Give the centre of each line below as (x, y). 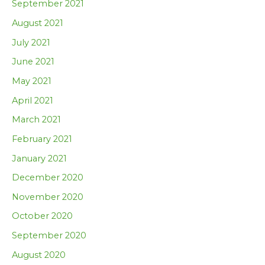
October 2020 (42, 216)
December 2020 (48, 178)
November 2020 (48, 197)
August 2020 (39, 255)
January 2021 (39, 158)
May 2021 (32, 81)
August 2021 (38, 23)
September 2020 (49, 236)
